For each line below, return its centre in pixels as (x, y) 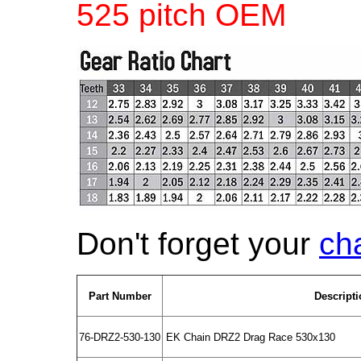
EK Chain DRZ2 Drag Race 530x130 (249, 337)
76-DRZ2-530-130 (120, 337)
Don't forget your (198, 244)
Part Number (120, 296)
